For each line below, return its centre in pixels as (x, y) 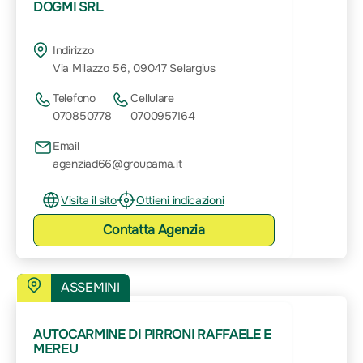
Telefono (74, 98)
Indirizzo (73, 51)
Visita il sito (89, 200)
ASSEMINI (90, 288)
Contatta (130, 229)
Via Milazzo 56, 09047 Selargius (134, 68)
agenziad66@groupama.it (117, 163)
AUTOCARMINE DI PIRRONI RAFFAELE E (153, 334)
